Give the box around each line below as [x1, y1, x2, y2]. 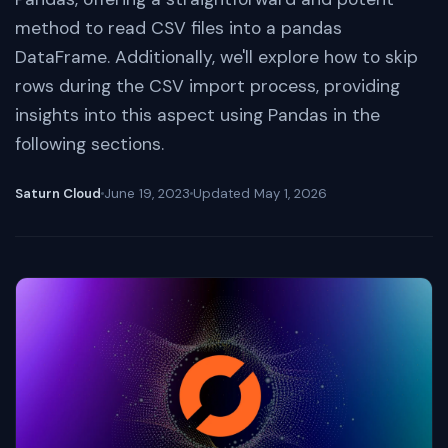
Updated [193, 185, 254, 202]
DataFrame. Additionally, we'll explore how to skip [15, 46, 418, 68]
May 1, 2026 [254, 185, 327, 202]
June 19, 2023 [104, 185, 190, 202]
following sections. [15, 133, 164, 155]
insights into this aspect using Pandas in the [15, 104, 380, 126]
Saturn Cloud [15, 185, 101, 202]
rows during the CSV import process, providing [15, 75, 400, 97]
